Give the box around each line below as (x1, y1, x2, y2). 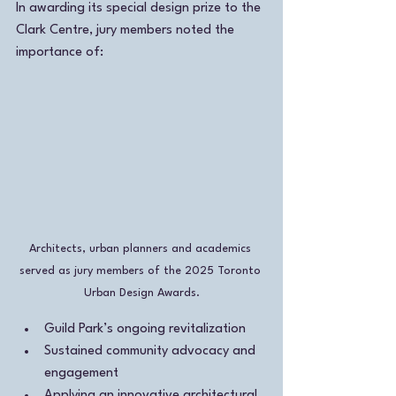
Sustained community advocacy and (44, 345, 259, 359)
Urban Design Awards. (83, 287, 200, 300)
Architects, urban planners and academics (28, 243, 255, 255)
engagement (44, 367, 118, 381)
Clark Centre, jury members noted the (16, 23, 238, 37)
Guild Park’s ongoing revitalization (44, 323, 249, 337)
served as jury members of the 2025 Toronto (19, 265, 264, 278)
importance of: (16, 45, 103, 59)
